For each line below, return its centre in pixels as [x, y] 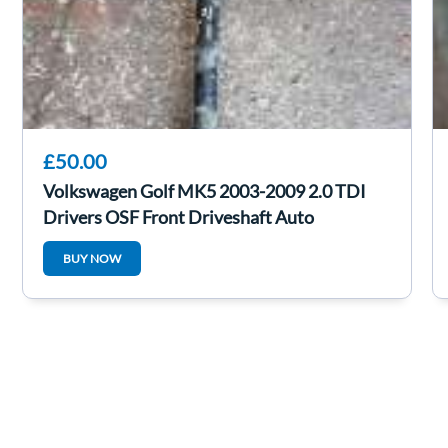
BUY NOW [92, 258]
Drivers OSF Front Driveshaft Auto [178, 217]
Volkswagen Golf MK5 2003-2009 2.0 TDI [204, 191]
